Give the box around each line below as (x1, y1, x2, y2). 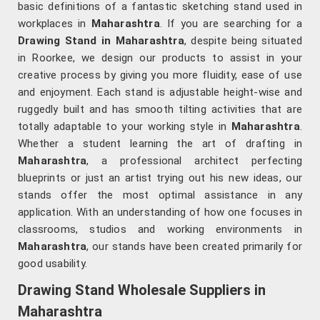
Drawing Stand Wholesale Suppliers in (18, 281, 266, 299)
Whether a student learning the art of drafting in (18, 137, 302, 151)
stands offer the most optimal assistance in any (18, 189, 302, 202)
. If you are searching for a (159, 17, 302, 31)
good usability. (18, 257, 87, 271)
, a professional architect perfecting (86, 154, 302, 168)
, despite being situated (184, 34, 302, 48)
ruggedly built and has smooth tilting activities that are (18, 103, 302, 116)
